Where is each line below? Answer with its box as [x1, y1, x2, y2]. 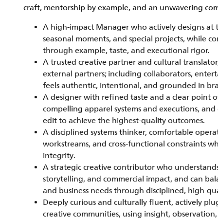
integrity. [43, 151, 75, 161]
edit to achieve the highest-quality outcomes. [43, 116, 205, 126]
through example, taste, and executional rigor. [43, 46, 210, 55]
